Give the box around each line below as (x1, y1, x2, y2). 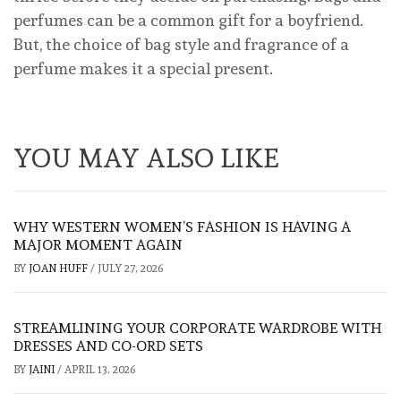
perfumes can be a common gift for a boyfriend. (13, 11, 363, 30)
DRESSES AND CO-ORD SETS (13, 337, 203, 355)
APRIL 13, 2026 (64, 363, 135, 377)
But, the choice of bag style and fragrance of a (13, 35, 349, 55)
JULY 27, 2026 (98, 262, 163, 276)
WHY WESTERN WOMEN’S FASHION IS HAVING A (13, 218, 351, 236)
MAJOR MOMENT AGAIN (13, 236, 183, 254)
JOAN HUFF (29, 262, 90, 276)
